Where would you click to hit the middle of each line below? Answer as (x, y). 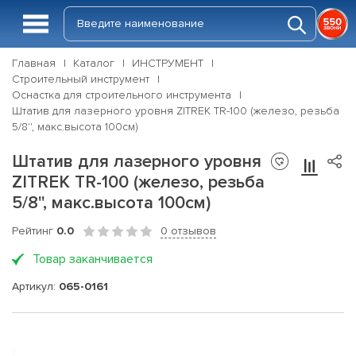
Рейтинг (34, 231)
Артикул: (35, 286)
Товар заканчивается (93, 259)
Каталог (94, 63)
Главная (34, 63)
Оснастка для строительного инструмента (122, 95)
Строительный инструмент (81, 79)
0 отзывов (188, 231)
